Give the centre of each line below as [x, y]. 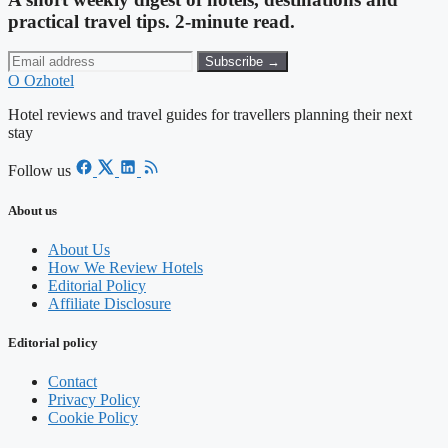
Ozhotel [49, 81]
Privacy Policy [94, 400]
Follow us [39, 171]
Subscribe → [242, 62]
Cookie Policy [93, 418]
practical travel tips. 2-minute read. [151, 21]
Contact [72, 382]
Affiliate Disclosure [109, 303]
